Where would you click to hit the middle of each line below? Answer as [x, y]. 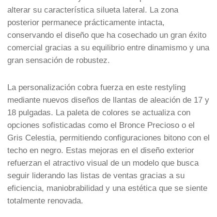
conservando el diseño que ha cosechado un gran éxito [107, 35]
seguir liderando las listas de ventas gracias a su [96, 175]
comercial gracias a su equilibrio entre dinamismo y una [108, 47]
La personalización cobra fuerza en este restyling [96, 87]
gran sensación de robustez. [59, 60]
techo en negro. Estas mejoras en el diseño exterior [101, 150]
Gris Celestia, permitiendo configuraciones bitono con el [108, 137]
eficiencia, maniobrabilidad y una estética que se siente [107, 188]
